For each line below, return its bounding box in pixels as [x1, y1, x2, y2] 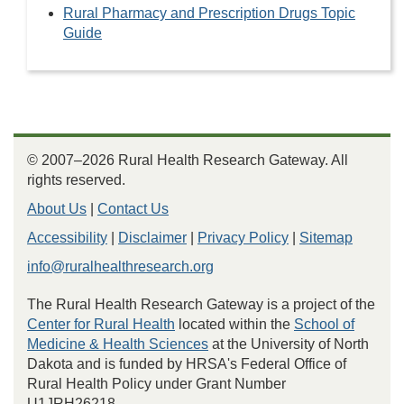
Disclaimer [118, 230, 187, 245]
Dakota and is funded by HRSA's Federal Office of [27, 356, 346, 372]
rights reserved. [27, 172, 125, 188]
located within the [175, 317, 294, 332]
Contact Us [97, 201, 169, 216]
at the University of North [208, 336, 369, 352]
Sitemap [299, 230, 353, 245]
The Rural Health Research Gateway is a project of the [27, 297, 375, 312]
